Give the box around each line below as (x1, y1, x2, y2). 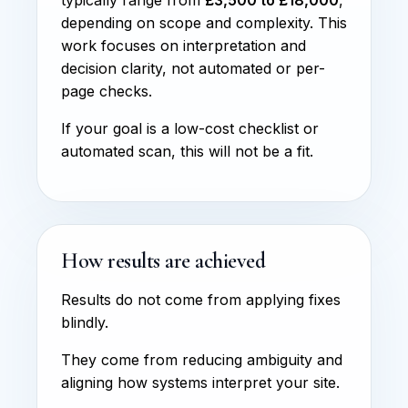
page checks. (61, 81, 152, 100)
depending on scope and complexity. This (61, 13, 347, 32)
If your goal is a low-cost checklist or (61, 118, 319, 138)
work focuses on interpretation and (61, 36, 306, 55)
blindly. (61, 312, 108, 331)
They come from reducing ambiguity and (61, 350, 342, 369)
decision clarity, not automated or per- (61, 58, 325, 77)
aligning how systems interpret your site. (61, 372, 340, 392)
